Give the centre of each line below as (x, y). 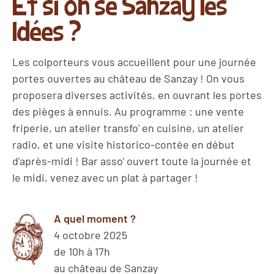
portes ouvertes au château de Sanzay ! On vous (128, 78)
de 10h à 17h (82, 251)
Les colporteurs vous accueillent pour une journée (134, 61)
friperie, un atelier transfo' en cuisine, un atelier (128, 128)
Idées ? (47, 30)
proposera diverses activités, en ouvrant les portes (137, 94)
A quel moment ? (95, 218)
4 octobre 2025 (91, 235)
